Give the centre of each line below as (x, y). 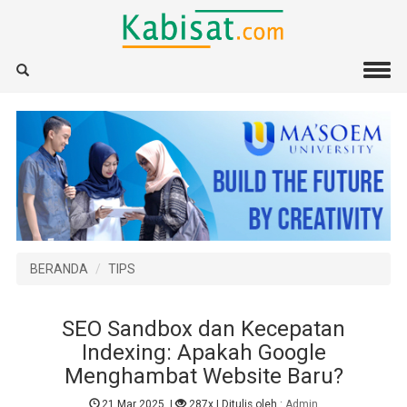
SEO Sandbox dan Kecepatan (203, 328)
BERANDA (59, 268)
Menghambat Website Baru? (203, 376)
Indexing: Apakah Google (203, 352)
